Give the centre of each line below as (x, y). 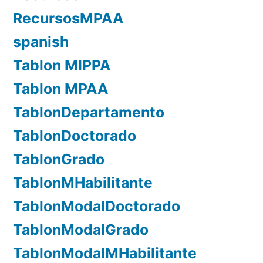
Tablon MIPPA (62, 65)
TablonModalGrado (81, 229)
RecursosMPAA (68, 18)
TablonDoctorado (75, 135)
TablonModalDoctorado (97, 206)
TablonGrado (59, 159)
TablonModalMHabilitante (105, 253)
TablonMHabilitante (83, 182)
